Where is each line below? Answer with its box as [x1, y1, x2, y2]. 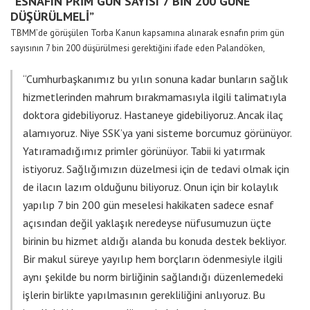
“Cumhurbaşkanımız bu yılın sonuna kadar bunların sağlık [23, 72, 288, 86]
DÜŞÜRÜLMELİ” [10, 8, 94, 25]
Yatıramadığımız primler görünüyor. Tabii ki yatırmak [23, 144, 265, 158]
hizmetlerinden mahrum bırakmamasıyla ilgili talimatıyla [23, 90, 286, 104]
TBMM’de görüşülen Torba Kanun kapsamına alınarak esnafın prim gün [10, 27, 284, 39]
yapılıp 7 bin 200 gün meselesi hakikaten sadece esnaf [23, 198, 274, 212]
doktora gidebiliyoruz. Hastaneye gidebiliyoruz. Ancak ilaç [23, 108, 283, 122]
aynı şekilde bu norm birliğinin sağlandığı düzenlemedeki [23, 270, 283, 284]
